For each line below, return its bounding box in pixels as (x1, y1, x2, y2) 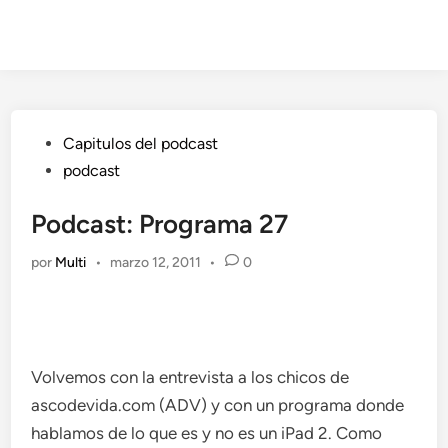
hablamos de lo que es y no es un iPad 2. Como (31, 422, 383, 443)
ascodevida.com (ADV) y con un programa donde (31, 394, 405, 415)
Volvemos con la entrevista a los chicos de (31, 366, 350, 387)
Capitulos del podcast (63, 134, 219, 153)
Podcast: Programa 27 (31, 208, 289, 240)
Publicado (30, 133, 101, 152)
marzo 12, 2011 (109, 254, 201, 271)
